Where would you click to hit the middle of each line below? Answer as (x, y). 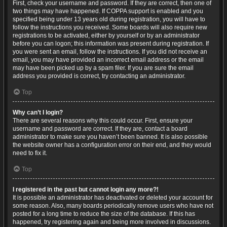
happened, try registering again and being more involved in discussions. (112, 222)
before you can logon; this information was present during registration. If (111, 44)
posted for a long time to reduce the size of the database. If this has (104, 214)
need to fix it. (30, 153)
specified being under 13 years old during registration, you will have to (109, 19)
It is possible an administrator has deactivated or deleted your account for (113, 198)
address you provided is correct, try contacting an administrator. (99, 76)
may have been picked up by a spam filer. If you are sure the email (103, 68)
